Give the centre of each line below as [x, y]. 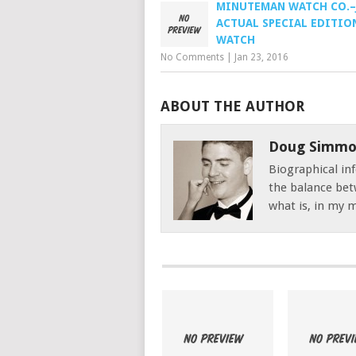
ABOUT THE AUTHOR [232, 106]
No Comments [192, 57]
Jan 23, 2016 [261, 57]
